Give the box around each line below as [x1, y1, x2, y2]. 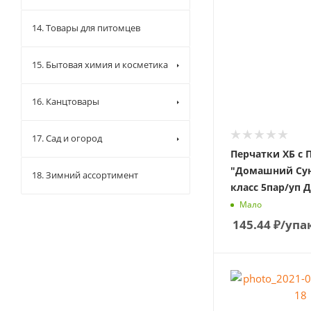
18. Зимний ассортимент [32, 169, 138, 181]
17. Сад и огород [32, 132, 102, 144]
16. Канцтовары [32, 95, 99, 108]
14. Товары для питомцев [32, 22, 140, 34]
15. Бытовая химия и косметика [32, 58, 168, 71]
